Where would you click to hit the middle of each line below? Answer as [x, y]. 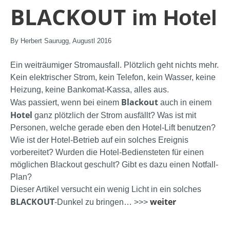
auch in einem [185, 103]
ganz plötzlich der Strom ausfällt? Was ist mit [114, 116]
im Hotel [171, 18]
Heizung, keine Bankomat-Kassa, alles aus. [90, 90]
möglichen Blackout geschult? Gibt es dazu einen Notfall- [114, 165]
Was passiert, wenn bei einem [66, 103]
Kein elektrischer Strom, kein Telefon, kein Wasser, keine [113, 78]
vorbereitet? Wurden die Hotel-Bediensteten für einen [107, 152]
